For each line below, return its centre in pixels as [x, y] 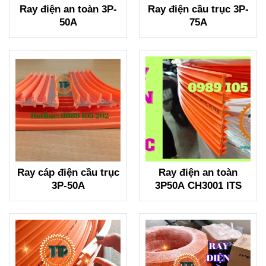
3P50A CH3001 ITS [198, 185]
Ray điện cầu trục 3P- [198, 9]
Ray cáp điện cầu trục [68, 172]
